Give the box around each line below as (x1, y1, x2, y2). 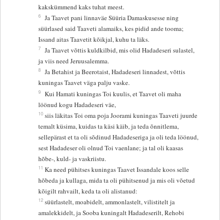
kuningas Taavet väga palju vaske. (38, 78, 130, 87)
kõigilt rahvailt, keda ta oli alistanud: (38, 187, 138, 196)
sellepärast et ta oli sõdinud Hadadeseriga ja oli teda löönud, (38, 133, 199, 142)
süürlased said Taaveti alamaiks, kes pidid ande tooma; (38, 24, 184, 33)
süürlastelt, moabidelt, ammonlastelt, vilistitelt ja (45, 197, 175, 207)
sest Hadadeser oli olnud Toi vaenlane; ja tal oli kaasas (38, 143, 184, 153)
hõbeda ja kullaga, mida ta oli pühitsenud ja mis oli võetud (38, 176, 195, 185)
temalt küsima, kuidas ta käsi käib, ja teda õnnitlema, (38, 122, 179, 131)
